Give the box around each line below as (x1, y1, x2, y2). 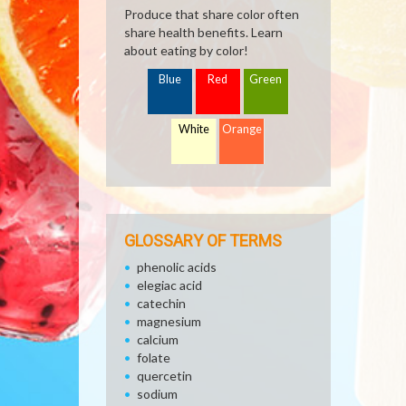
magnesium (137, 314, 201, 329)
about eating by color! (124, 43, 248, 58)
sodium (137, 386, 178, 401)
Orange (222, 122, 263, 136)
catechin (137, 295, 186, 311)
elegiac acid (137, 277, 202, 293)
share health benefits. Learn (124, 24, 283, 40)
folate (137, 350, 170, 365)
